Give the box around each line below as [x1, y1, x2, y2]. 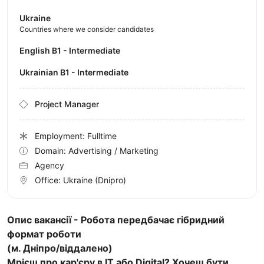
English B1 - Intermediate [25, 45, 120, 56]
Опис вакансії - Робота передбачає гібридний [7, 214, 225, 226]
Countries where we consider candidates [19, 25, 154, 34]
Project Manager [35, 99, 99, 110]
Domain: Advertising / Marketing [35, 146, 159, 156]
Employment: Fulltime [35, 131, 117, 141]
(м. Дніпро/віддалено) [7, 242, 115, 255]
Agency [35, 160, 64, 171]
